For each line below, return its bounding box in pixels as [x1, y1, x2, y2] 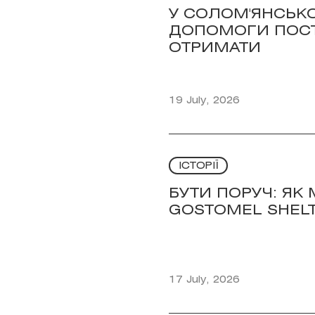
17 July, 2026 [169, 276, 240, 285]
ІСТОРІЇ [178, 162, 219, 171]
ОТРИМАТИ [169, 41, 261, 55]
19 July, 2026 [169, 96, 240, 105]
